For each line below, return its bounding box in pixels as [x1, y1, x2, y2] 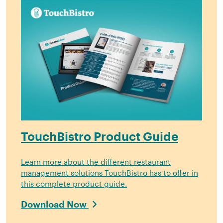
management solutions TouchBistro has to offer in [21, 168, 198, 178]
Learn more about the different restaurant [21, 157, 171, 167]
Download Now [21, 200, 89, 210]
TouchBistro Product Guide [21, 131, 178, 143]
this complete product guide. [21, 179, 127, 189]
